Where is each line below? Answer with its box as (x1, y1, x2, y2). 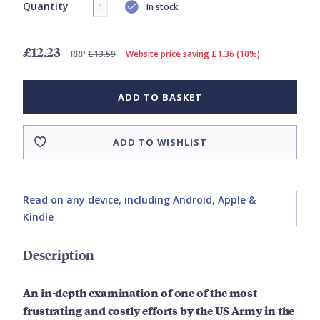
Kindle (23, 210, 54, 224)
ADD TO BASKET (118, 91, 202, 104)
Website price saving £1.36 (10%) (126, 48, 260, 61)
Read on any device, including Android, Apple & (23, 193, 256, 207)
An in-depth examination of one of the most (23, 284, 258, 301)
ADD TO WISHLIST (113, 136, 207, 149)
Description (23, 246, 94, 264)
